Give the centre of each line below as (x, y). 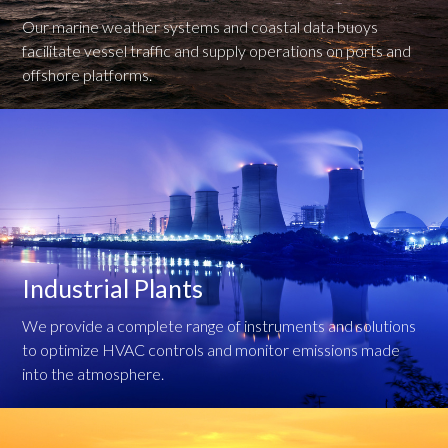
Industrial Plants (113, 287)
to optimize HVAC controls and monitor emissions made (211, 349)
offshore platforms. (87, 74)
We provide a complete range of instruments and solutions (219, 325)
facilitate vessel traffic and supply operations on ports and (217, 50)
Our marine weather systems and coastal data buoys (200, 26)
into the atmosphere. (93, 373)
